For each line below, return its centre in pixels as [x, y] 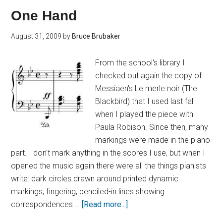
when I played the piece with [144, 114]
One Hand [44, 16]
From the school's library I [140, 63]
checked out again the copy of [149, 76]
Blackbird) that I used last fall [145, 101]
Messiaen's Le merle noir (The [146, 88]
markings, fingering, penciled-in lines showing [88, 192]
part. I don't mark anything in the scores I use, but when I [108, 153]
